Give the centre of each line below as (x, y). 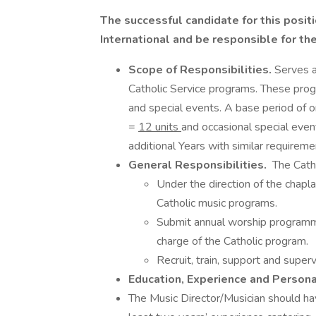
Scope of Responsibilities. (201, 70)
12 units (160, 127)
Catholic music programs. (217, 203)
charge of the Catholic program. (232, 241)
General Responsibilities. (199, 165)
